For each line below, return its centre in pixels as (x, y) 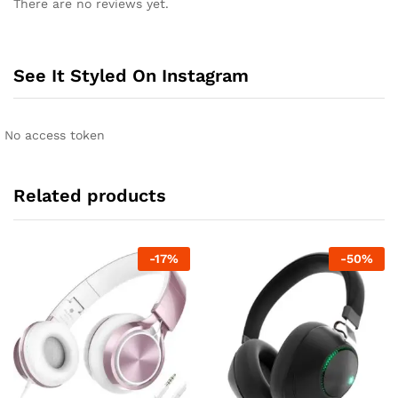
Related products (90, 196)
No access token (55, 135)
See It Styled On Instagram (131, 76)
